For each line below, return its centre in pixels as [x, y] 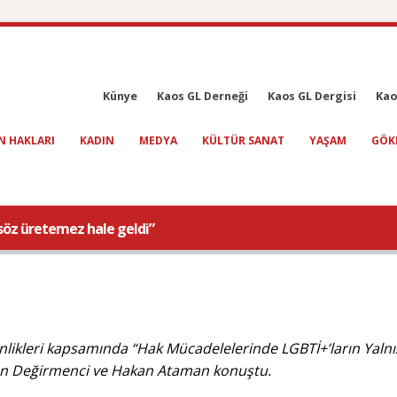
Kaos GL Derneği [202, 96]
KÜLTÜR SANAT [243, 140]
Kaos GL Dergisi [312, 96]
